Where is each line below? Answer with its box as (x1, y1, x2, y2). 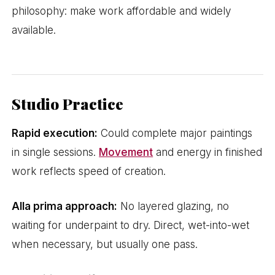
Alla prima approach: (12, 199, 118, 212)
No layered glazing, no (117, 199, 230, 212)
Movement (99, 146, 153, 159)
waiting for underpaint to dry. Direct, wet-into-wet (12, 219, 250, 231)
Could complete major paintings (98, 127, 253, 140)
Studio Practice (12, 93, 124, 114)
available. (12, 24, 56, 37)
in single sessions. (12, 146, 99, 159)
